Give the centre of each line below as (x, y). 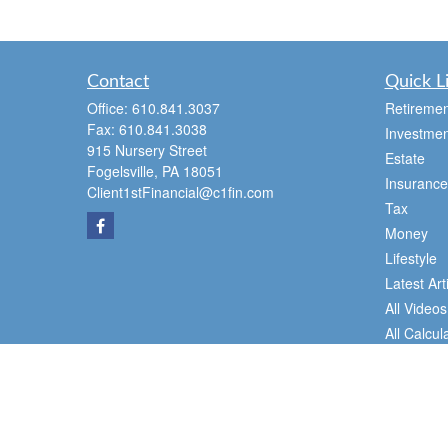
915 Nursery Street (147, 150)
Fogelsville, (122, 171)
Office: (109, 108)
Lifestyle (410, 258)
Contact (118, 82)
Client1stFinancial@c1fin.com (180, 192)
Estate (404, 158)
